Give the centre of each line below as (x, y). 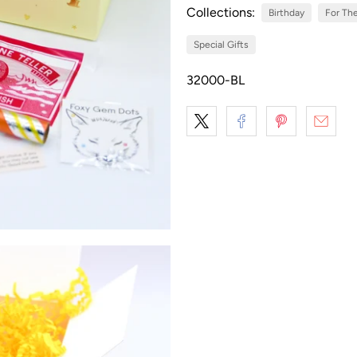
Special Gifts (221, 44)
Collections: (221, 12)
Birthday (286, 12)
